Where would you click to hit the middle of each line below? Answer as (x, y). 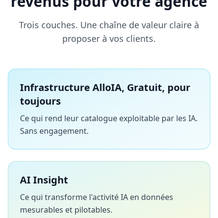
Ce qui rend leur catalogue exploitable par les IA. (109, 118)
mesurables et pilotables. (66, 209)
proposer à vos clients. (109, 38)
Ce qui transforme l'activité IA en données (97, 197)
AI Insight (44, 180)
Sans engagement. (54, 131)
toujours (40, 101)
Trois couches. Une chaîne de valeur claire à (109, 25)
